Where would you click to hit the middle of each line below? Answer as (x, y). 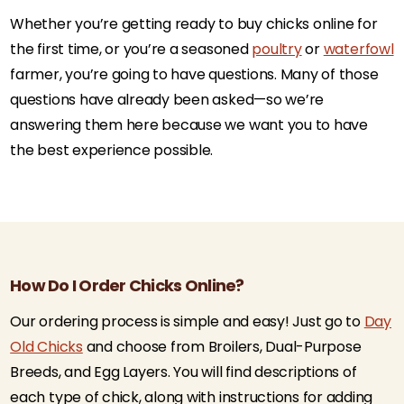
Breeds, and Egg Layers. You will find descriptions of (184, 372)
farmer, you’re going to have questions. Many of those (194, 74)
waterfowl (358, 49)
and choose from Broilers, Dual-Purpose (222, 347)
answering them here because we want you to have (189, 125)
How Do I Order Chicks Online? (127, 285)
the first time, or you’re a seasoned (131, 49)
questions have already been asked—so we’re (167, 100)
